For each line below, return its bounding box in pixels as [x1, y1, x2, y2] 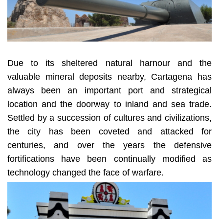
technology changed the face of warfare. [7, 151, 164, 161]
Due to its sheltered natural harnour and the [7, 41, 212, 51]
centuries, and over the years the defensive [7, 123, 212, 133]
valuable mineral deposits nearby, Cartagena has [7, 55, 212, 65]
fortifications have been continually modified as [7, 137, 212, 147]
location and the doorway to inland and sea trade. [7, 82, 212, 92]
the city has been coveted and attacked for [7, 109, 212, 120]
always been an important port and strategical [7, 68, 212, 79]
